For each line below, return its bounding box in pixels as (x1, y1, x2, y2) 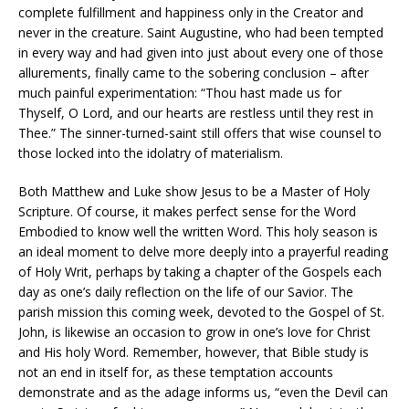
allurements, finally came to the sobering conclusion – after (18, 63, 369, 81)
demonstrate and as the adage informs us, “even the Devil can (18, 383, 388, 401)
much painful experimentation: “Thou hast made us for (18, 83, 341, 101)
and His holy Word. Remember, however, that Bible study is (18, 342, 369, 361)
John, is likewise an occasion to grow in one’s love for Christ (18, 322, 371, 341)
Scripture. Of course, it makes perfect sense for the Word (18, 202, 356, 220)
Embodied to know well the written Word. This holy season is (18, 222, 378, 240)
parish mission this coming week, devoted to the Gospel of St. (18, 302, 384, 320)
